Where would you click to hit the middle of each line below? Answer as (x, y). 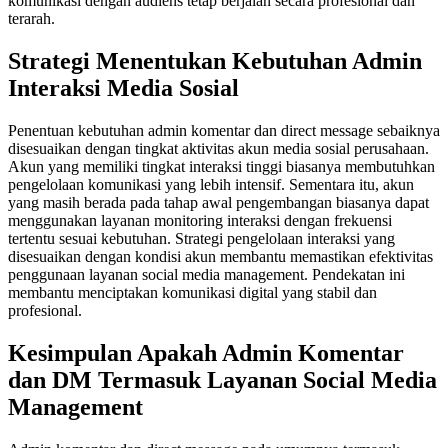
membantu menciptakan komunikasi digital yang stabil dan (192, 293)
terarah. (31, 19)
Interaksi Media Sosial (123, 88)
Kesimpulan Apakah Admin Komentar (206, 353)
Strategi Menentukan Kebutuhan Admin (215, 61)
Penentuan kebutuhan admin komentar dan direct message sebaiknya (224, 131)
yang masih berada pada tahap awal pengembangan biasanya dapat (218, 203)
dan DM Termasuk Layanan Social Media (222, 380)
